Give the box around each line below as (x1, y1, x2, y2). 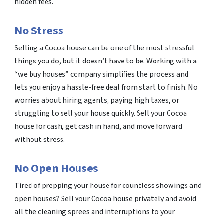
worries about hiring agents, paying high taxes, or (15, 95, 179, 106)
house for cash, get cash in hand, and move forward (15, 121, 182, 132)
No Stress (15, 22, 63, 40)
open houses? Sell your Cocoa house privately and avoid (15, 193, 196, 204)
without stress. (15, 134, 65, 145)
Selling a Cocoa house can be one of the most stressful (15, 43, 194, 54)
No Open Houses (15, 160, 98, 177)
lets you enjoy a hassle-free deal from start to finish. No (15, 82, 198, 93)
